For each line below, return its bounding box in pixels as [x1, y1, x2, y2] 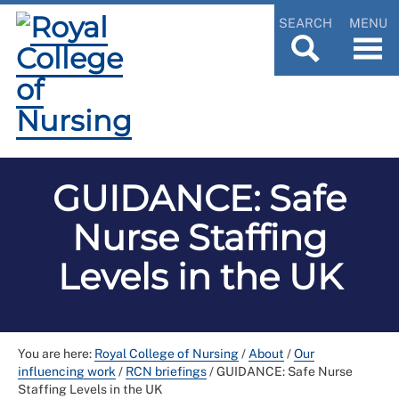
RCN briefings [126, 364, 207, 379]
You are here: [18, 346, 94, 361]
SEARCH [279, 14, 332, 30]
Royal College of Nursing [94, 346, 239, 361]
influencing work [18, 364, 116, 379]
